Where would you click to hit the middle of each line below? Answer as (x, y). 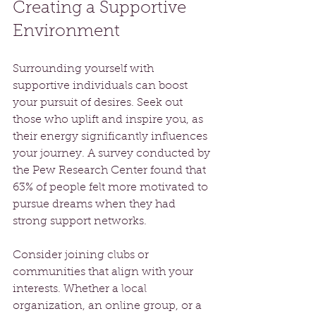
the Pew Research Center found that (111, 170)
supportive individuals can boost (102, 86)
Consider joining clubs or (82, 255)
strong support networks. (80, 221)
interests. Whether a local (81, 289)
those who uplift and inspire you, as (109, 120)
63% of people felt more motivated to (112, 187)
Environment (66, 31)
